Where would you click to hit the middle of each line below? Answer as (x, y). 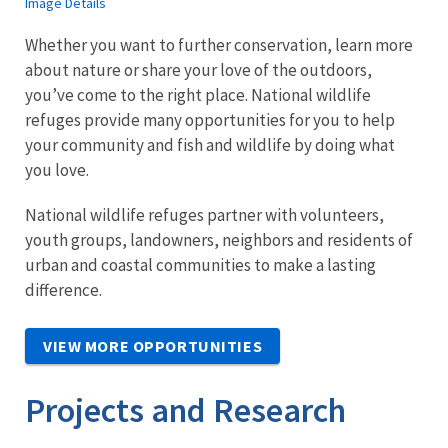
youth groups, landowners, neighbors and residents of (219, 240)
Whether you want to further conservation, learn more (219, 45)
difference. (63, 290)
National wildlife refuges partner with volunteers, (204, 215)
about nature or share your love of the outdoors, (198, 70)
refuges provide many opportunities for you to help (210, 120)
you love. (57, 170)
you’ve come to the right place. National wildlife (198, 95)
